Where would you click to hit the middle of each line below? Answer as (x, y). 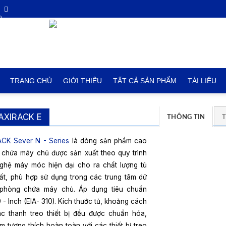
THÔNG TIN (186, 117)
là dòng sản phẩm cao (108, 141)
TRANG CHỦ (31, 81)
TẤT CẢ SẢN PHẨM (145, 81)
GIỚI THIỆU (82, 81)
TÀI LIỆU (202, 81)
